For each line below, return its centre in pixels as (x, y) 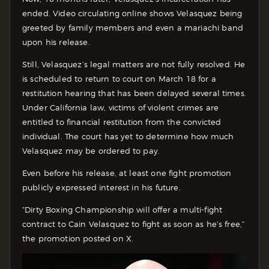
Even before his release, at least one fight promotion (127, 173)
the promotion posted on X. (78, 238)
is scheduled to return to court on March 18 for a (119, 78)
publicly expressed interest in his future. (101, 187)
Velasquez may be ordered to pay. (91, 150)
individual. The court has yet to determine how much (128, 136)
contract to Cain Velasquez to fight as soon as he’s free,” (134, 224)
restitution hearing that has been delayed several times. (134, 93)
